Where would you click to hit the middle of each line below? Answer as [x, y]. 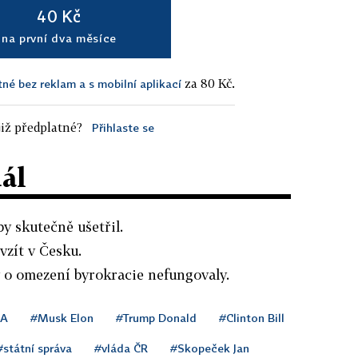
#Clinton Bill [252, 317]
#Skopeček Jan [210, 348]
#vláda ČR [121, 348]
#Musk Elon [62, 317]
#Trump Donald [156, 317]
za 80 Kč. [208, 83]
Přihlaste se [123, 127]
